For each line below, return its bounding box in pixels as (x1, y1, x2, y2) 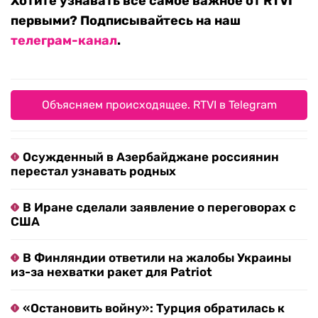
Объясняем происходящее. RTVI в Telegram (41, 98, 277, 112)
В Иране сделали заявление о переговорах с (23, 200, 296, 215)
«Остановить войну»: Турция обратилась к (23, 301, 285, 316)
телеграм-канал (11, 33, 117, 49)
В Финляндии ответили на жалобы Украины (23, 251, 291, 265)
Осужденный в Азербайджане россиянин (23, 150, 279, 165)
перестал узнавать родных (11, 164, 176, 179)
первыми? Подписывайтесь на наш (11, 13, 241, 29)
